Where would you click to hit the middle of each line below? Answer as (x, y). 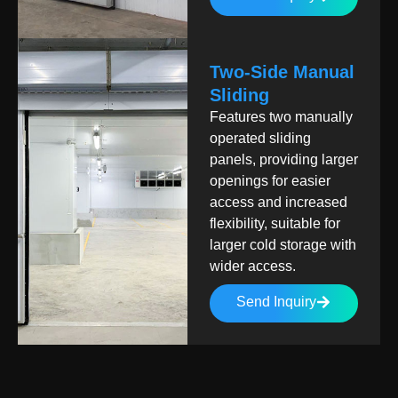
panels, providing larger (283, 159)
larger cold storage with (283, 245)
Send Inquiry (277, 302)
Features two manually (281, 117)
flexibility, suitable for (275, 223)
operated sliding (260, 138)
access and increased (278, 202)
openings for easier (270, 181)
